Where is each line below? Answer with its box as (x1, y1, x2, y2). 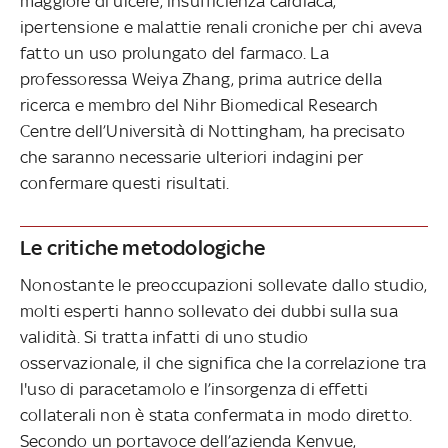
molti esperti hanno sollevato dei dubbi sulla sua (20, 300, 398, 321)
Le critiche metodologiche (20, 234, 265, 260)
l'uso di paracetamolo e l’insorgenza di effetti (20, 378, 369, 399)
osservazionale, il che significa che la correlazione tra (20, 352, 427, 373)
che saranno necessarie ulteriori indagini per (20, 146, 364, 167)
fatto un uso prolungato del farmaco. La (20, 42, 329, 63)
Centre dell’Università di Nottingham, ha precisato (20, 120, 406, 141)
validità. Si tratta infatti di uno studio (20, 326, 309, 347)
